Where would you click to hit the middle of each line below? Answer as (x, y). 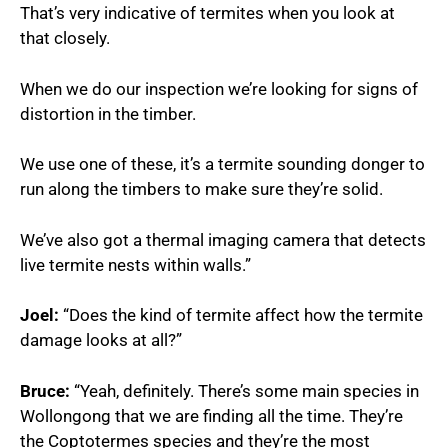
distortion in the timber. (108, 113)
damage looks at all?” (101, 340)
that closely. (65, 38)
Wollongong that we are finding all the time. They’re (211, 415)
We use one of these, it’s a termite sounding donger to (222, 164)
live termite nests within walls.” (135, 264)
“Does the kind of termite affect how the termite (241, 315)
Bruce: (45, 390)
